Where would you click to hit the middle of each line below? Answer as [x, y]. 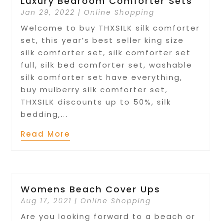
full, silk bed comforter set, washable [107, 65]
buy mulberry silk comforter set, [94, 90]
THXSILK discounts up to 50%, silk [96, 102]
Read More [46, 134]
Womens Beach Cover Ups [91, 189]
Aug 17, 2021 [46, 201]
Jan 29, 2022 [48, 13]
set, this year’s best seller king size [103, 40]
